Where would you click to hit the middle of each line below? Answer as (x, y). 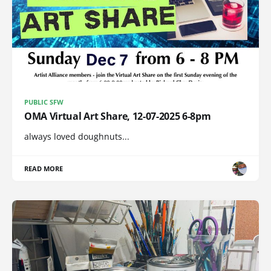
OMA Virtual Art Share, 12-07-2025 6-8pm (118, 116)
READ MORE (44, 169)
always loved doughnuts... (77, 137)
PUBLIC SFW (44, 102)
